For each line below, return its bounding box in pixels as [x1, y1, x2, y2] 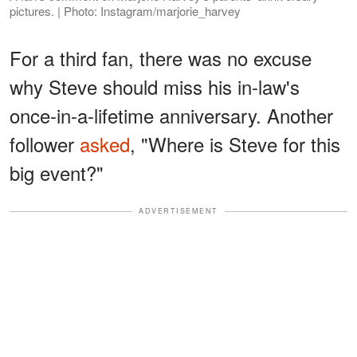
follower [10, 130, 80, 159]
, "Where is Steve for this [130, 130, 340, 159]
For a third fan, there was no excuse [10, 44, 312, 73]
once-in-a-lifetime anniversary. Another [10, 101, 333, 130]
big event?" [10, 159, 104, 187]
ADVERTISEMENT [139, 206, 218, 217]
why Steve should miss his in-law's [10, 73, 300, 101]
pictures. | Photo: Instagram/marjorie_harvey [10, 2, 241, 20]
